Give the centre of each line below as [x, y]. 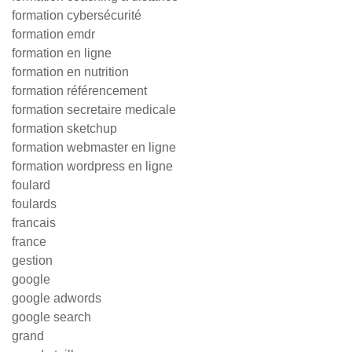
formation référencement [79, 91]
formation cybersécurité [77, 15]
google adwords [57, 298]
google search [51, 317]
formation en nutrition [70, 72]
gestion [32, 260]
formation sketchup [64, 128]
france [29, 242]
